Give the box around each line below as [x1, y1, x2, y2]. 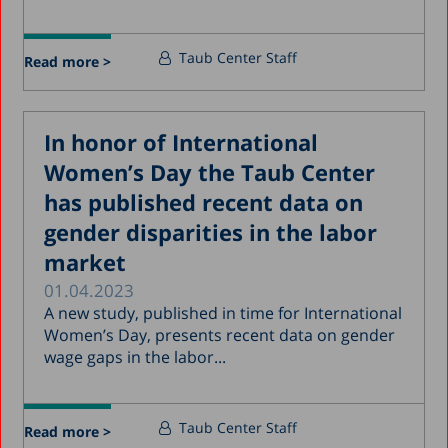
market [44, 246, 127, 277]
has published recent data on [44, 186, 364, 217]
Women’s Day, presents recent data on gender [44, 323, 396, 346]
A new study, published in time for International [44, 301, 403, 324]
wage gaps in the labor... [44, 345, 227, 368]
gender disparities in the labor [44, 216, 378, 247]
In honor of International [44, 126, 319, 157]
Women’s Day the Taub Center [44, 156, 376, 187]
